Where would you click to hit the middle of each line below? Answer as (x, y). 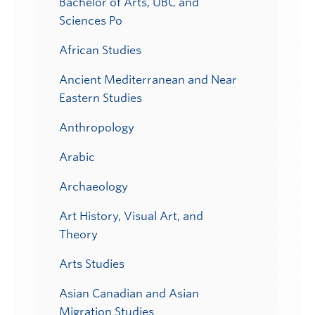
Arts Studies (92, 264)
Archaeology (94, 186)
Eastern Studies (101, 98)
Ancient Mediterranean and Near (148, 79)
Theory (78, 234)
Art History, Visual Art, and (131, 216)
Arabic (77, 157)
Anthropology (97, 127)
